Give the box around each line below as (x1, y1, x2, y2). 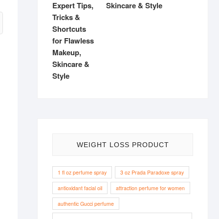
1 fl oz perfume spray (58, 169, 107, 176)
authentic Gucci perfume (58, 200, 114, 207)
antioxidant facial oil (58, 184, 102, 192)
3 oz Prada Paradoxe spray (120, 169, 184, 176)
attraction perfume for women (116, 184, 185, 192)
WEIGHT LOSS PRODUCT (76, 141, 169, 149)
